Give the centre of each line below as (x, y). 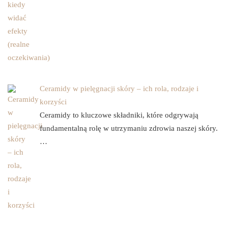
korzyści (53, 102)
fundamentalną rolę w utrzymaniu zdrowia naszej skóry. (129, 128)
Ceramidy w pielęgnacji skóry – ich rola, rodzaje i (119, 88)
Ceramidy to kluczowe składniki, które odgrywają (119, 115)
